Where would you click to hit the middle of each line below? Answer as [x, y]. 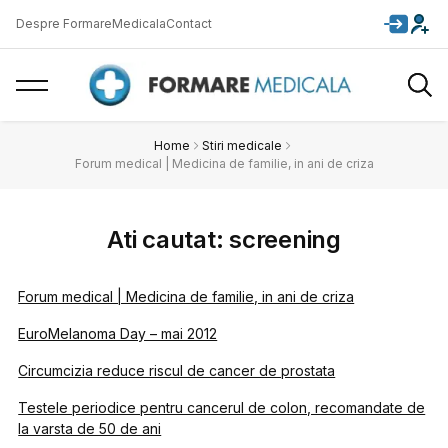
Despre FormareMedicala [91, 23]
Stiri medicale [242, 145]
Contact [189, 23]
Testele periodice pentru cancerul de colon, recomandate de [222, 407]
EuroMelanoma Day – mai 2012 [118, 333]
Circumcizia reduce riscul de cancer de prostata [177, 370]
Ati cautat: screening [224, 239]
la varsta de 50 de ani [90, 428]
